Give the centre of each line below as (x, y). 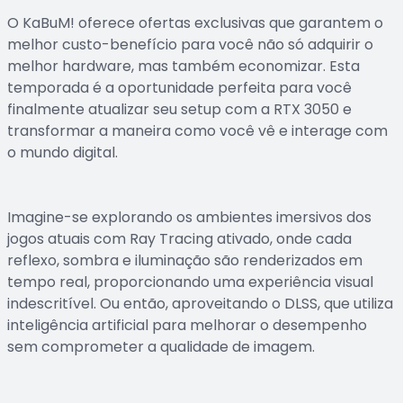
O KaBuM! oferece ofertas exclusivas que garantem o (195, 23)
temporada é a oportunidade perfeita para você (179, 88)
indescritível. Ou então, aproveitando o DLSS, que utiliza (200, 304)
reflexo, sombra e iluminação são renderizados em (185, 260)
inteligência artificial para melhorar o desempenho (187, 325)
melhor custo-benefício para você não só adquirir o (190, 45)
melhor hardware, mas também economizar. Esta (184, 66)
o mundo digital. (63, 152)
